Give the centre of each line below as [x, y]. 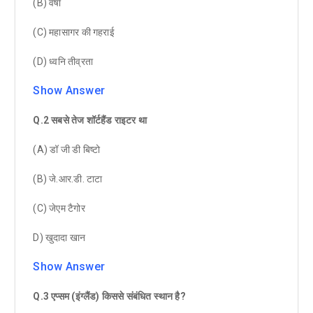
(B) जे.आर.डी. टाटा [68, 179]
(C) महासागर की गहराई [74, 32]
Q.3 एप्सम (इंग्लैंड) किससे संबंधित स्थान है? [109, 296]
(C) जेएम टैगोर [59, 208]
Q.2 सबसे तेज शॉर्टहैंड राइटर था [90, 120]
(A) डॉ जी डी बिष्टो [67, 149]
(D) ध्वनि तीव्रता [63, 61]
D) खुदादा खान [59, 237]
